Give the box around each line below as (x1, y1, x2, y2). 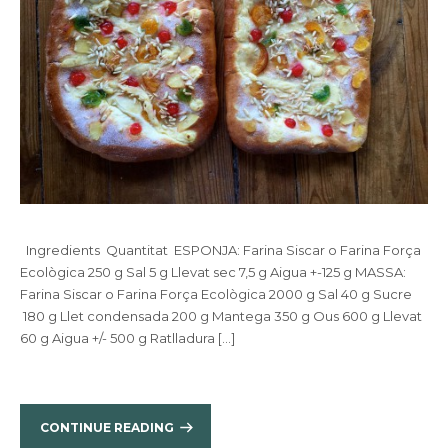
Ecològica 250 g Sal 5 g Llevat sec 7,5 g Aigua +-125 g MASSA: (20, 264, 406, 280)
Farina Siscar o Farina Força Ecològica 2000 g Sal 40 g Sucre (20, 286, 412, 302)
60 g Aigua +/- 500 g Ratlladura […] (20, 330, 235, 346)
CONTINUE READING (40, 420, 174, 435)
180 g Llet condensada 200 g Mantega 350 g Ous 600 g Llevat (20, 308, 422, 324)
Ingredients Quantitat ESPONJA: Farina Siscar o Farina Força (20, 242, 421, 258)
